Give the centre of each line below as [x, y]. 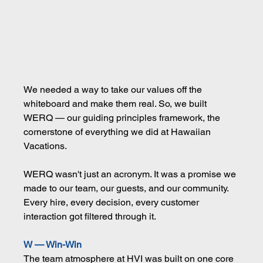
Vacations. [45, 146]
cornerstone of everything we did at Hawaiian [119, 131]
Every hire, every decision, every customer [113, 202]
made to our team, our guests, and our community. [127, 188]
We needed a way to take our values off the [114, 89]
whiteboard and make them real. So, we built [117, 103]
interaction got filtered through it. [90, 216]
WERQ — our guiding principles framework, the [123, 117]
